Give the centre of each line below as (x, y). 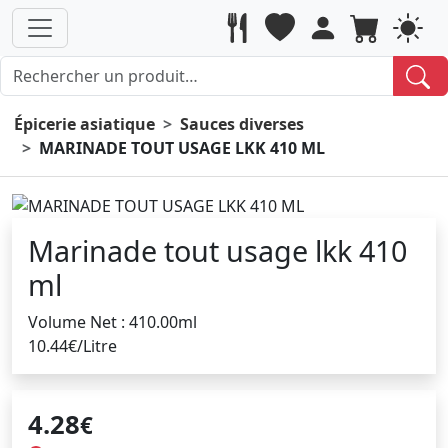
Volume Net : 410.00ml (112, 322)
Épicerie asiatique (84, 123)
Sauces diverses (242, 123)
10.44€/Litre (72, 346)
